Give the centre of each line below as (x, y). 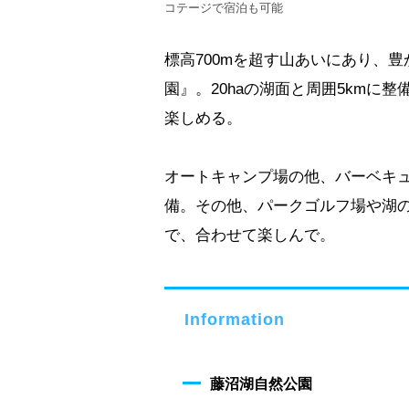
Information (235, 319)
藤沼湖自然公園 (261, 383)
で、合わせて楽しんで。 (250, 235)
